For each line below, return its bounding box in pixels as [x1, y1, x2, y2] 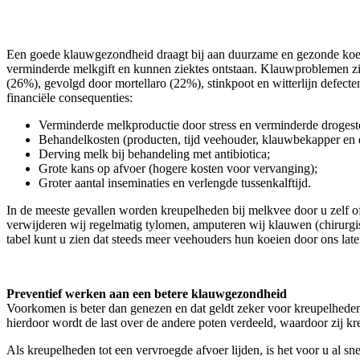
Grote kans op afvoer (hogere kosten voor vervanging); [39, 162, 317, 176]
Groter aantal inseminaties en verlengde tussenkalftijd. [39, 176, 311, 190]
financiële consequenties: [6, 91, 133, 105]
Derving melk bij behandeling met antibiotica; [39, 147, 270, 162]
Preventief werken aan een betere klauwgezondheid [6, 287, 287, 301]
